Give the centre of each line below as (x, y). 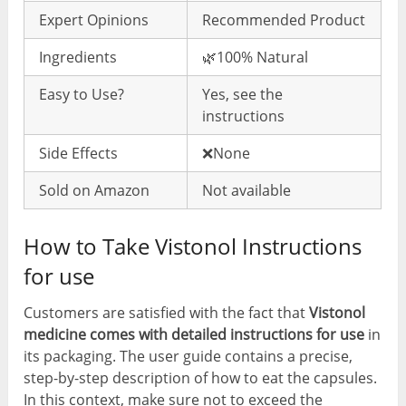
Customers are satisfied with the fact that (167, 313)
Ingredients (78, 58)
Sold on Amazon (95, 191)
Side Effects (79, 154)
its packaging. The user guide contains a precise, (188, 357)
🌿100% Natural (256, 58)
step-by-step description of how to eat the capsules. (201, 378)
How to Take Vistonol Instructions (193, 246)
